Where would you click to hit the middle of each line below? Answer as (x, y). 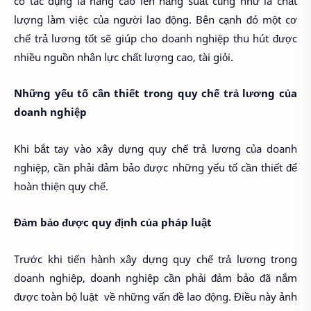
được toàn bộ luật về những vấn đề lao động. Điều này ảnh (155, 296)
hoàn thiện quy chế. (61, 186)
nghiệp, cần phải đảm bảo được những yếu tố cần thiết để (155, 167)
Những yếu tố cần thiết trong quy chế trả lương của (155, 93)
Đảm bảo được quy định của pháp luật (113, 222)
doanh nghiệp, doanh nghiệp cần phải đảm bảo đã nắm (155, 277)
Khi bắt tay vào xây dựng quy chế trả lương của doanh (155, 148)
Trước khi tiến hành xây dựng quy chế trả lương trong (155, 259)
